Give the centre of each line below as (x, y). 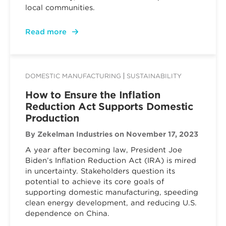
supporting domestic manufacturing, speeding (112, 192)
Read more (46, 32)
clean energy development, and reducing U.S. (111, 203)
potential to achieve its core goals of (95, 182)
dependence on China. (67, 213)
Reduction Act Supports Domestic (109, 107)
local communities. (60, 8)
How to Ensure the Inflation (93, 95)
